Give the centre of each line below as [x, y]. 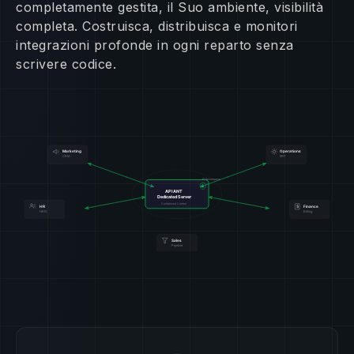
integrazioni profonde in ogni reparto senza [155, 45]
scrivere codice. [66, 64]
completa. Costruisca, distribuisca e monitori [157, 26]
